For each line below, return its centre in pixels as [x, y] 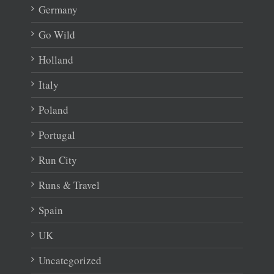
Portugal [57, 135]
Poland [53, 109]
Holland [56, 59]
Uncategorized [70, 260]
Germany [58, 9]
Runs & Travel [69, 185]
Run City [57, 160]
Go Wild [57, 34]
